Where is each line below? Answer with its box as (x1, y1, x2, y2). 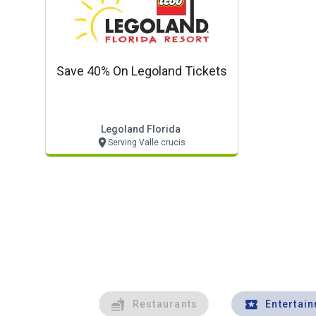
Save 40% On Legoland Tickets (56, 63, 227, 78)
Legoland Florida (100, 123, 181, 135)
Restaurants (132, 298, 198, 310)
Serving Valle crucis (107, 138, 186, 147)
